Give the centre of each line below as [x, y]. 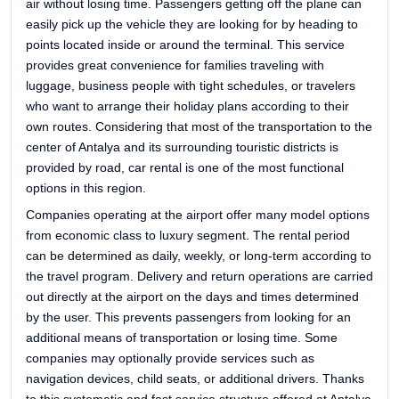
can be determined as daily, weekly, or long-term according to [199, 256]
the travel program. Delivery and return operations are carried [199, 277]
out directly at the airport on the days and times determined [192, 297]
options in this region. [86, 188]
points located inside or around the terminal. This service [185, 45]
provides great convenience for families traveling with [175, 65]
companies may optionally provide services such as [170, 358]
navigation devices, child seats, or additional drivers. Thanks [195, 379]
